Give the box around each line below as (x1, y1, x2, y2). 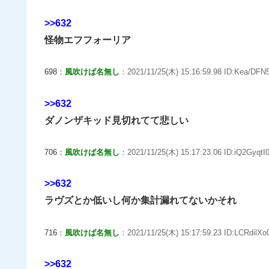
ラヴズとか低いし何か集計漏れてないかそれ (44, 195, 237, 206)
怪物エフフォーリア (44, 34, 131, 45)
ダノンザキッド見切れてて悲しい (44, 115, 189, 125)
